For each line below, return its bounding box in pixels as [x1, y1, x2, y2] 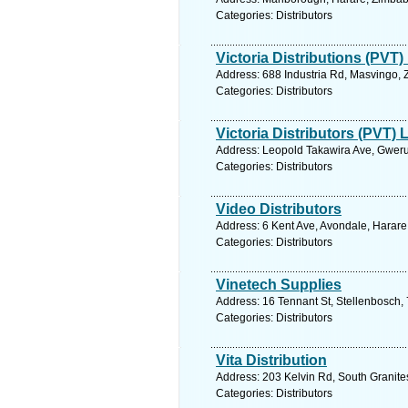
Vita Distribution [216, 352, 327, 368]
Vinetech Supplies [216, 277, 342, 292]
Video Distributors [216, 201, 342, 217]
